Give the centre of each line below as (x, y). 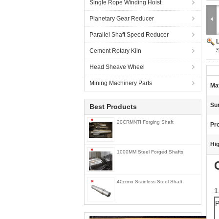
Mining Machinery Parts (121, 83)
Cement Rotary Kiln (115, 51)
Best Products (113, 107)
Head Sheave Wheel (117, 67)
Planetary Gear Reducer (122, 19)
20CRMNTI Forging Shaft (145, 122)
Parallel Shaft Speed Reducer (129, 35)
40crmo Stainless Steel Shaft (150, 182)
